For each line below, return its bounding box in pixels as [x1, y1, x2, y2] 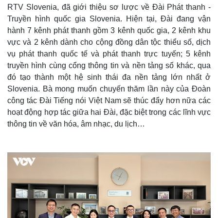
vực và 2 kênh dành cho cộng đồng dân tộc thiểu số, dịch [7, 38, 211, 47]
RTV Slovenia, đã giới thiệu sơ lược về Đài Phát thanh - [7, 3, 211, 12]
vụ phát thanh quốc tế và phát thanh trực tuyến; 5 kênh [7, 50, 211, 58]
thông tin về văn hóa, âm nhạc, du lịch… [7, 120, 145, 128]
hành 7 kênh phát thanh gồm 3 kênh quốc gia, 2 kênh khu [7, 26, 211, 35]
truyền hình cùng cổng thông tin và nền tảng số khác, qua [7, 61, 211, 70]
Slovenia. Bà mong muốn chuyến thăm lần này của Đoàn [7, 85, 211, 93]
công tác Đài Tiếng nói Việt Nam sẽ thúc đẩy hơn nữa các [7, 96, 211, 105]
